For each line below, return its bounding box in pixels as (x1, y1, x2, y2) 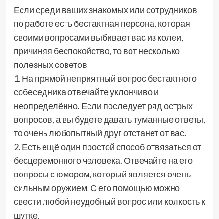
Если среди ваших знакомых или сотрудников (13, 4, 197, 16)
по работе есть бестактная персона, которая (13, 18, 190, 29)
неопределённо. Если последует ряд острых (13, 100, 193, 111)
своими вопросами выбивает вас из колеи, (13, 32, 183, 43)
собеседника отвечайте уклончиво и (13, 87, 159, 98)
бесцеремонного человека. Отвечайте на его (13, 155, 193, 166)
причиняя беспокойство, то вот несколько (13, 45, 180, 57)
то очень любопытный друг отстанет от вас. (13, 128, 186, 139)
